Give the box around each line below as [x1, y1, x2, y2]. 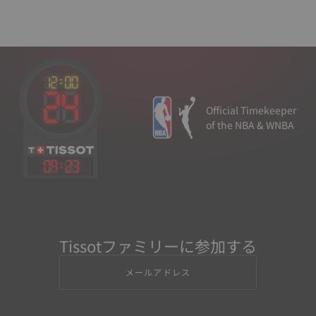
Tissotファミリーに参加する [59, 233, 257, 257]
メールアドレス [125, 265, 191, 278]
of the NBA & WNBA [206, 117, 294, 132]
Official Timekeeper [206, 102, 296, 117]
